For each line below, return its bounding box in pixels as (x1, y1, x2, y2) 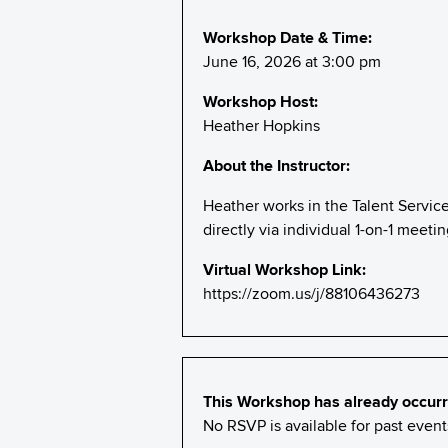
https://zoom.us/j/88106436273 (203, 284, 420, 303)
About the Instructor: (203, 156, 350, 175)
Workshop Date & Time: (203, 28, 372, 47)
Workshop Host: (203, 92, 318, 111)
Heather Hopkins (203, 116, 320, 135)
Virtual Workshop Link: (203, 260, 366, 279)
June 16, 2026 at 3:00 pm (203, 52, 381, 71)
